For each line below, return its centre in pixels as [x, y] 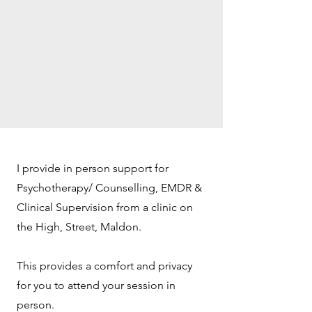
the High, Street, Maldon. [80, 227]
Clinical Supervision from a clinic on [105, 207]
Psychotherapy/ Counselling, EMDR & [109, 188]
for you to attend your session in [96, 285]
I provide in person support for [93, 168]
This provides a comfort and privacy [104, 266]
